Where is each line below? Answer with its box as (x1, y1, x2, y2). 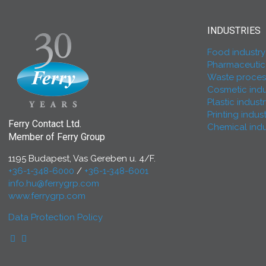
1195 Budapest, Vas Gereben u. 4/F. (8, 153, 156, 164)
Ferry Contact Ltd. (8, 118, 81, 130)
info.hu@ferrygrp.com (8, 178, 99, 189)
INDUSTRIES (207, 25, 261, 37)
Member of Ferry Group (8, 131, 105, 143)
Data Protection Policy (8, 212, 103, 223)
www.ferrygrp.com (8, 191, 85, 202)
